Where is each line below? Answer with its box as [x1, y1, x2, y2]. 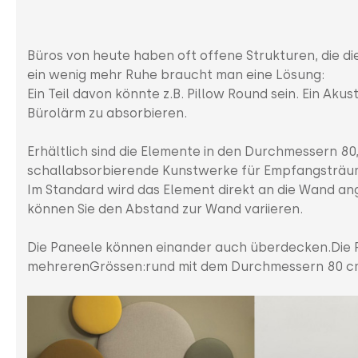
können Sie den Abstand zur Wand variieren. [27, 201, 303, 217]
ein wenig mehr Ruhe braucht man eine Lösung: [27, 66, 328, 82]
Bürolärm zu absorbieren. [27, 105, 187, 121]
